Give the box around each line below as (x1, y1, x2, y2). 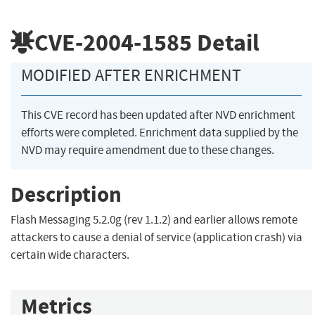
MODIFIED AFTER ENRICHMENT (21, 65, 241, 86)
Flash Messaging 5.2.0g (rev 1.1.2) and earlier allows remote (11, 212, 297, 228)
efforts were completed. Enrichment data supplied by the (21, 125, 298, 141)
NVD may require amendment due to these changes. (21, 143, 274, 158)
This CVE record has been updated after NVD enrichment (21, 108, 295, 123)
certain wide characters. (11, 247, 129, 263)
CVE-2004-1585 (34, 26, 192, 58)
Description (11, 179, 122, 209)
